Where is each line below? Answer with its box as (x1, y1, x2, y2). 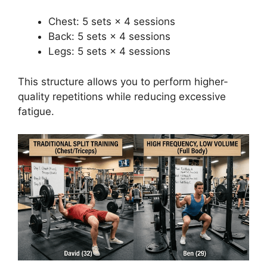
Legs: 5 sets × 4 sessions (48, 45, 170, 58)
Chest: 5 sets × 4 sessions (48, 15, 175, 28)
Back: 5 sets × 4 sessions (48, 30, 170, 43)
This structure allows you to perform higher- (18, 75, 228, 88)
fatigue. (18, 105, 54, 117)
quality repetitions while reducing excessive (18, 90, 226, 103)
